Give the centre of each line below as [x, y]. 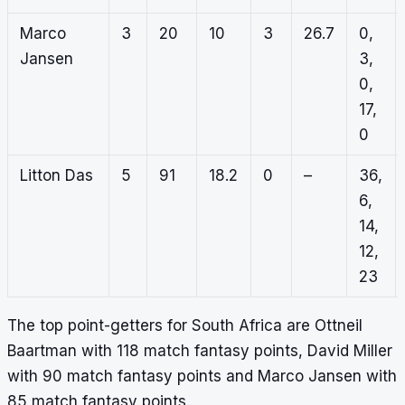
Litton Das [56, 176]
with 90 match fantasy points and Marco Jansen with [202, 377]
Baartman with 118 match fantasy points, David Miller [200, 351]
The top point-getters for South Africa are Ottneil [185, 326]
